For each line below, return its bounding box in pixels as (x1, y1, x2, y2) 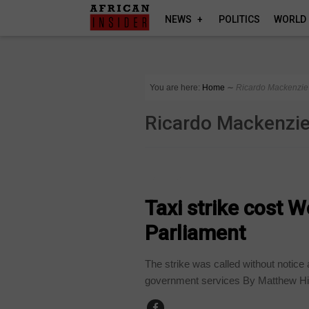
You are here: (150, 83, 201, 92)
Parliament (145, 220, 246, 245)
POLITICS (219, 14, 261, 25)
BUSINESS (152, 173, 192, 186)
